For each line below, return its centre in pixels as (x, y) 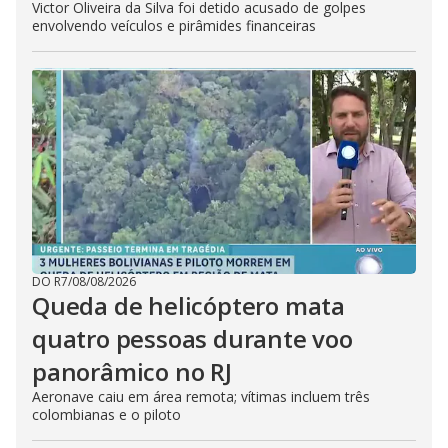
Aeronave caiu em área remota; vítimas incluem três (201, 396)
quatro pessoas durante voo (192, 338)
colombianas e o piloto (106, 414)
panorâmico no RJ (132, 371)
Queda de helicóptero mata (188, 305)
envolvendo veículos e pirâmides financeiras (174, 25)
